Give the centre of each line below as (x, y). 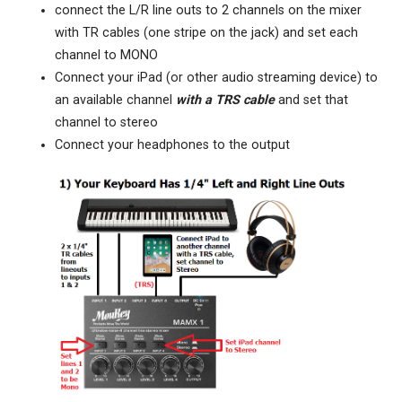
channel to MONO (106, 56)
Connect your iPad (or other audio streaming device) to (216, 78)
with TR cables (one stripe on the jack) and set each (206, 33)
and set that (311, 100)
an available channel (115, 100)
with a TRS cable (225, 100)
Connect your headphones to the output (172, 145)
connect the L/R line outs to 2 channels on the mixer (208, 11)
